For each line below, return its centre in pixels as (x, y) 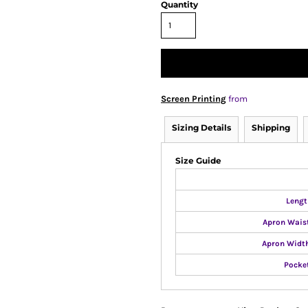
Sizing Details (201, 128)
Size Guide (198, 161)
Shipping (271, 128)
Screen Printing (194, 99)
